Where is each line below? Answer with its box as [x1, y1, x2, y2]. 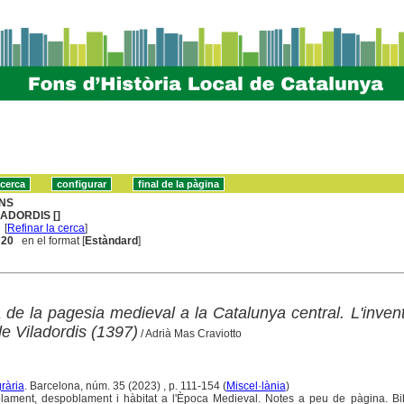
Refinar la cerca [7, 221, 86, 234]
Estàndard [85, 234, 139, 247]
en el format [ [14, 234, 86, 247]
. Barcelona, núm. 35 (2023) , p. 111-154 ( [23, 379, 226, 392]
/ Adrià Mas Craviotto [137, 326, 242, 340]
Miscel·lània [225, 379, 286, 392]
